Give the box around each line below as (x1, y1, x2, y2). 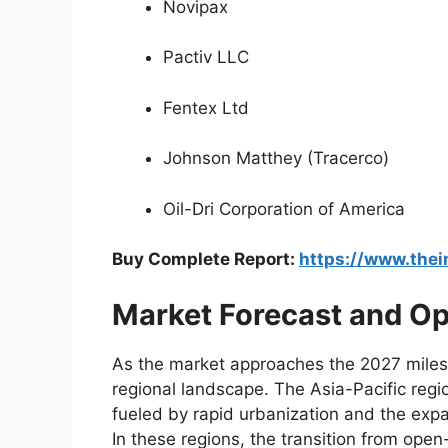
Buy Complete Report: (112, 249, 299, 270)
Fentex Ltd (163, 97, 249, 118)
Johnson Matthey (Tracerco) (163, 148, 389, 169)
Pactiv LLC (163, 47, 249, 68)
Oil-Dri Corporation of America (163, 198, 405, 219)
